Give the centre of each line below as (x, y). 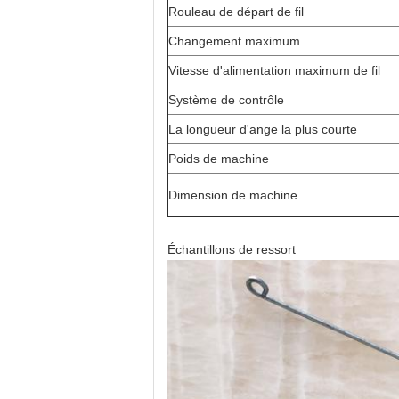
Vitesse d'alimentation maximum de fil (274, 70)
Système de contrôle (226, 100)
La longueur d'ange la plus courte (263, 129)
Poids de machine (219, 159)
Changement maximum (234, 41)
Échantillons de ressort (232, 249)
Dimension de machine (233, 195)
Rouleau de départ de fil (236, 12)
